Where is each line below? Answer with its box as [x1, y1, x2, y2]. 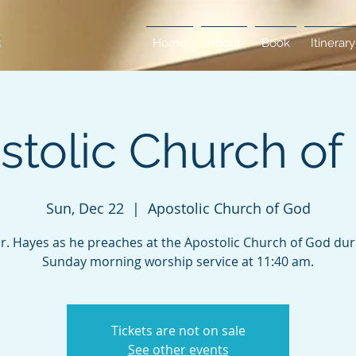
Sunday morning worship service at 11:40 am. [42, 253, 314, 270]
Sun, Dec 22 [45, 199, 124, 218]
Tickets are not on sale [110, 322, 246, 339]
